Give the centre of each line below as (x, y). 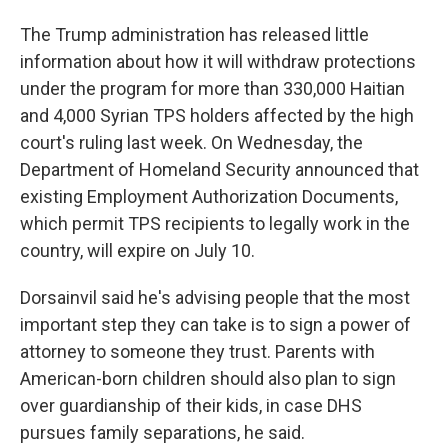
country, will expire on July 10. (137, 250)
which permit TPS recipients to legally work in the (215, 223)
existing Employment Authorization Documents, (209, 196)
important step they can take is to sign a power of (215, 324)
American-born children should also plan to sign (208, 378)
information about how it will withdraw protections (218, 61)
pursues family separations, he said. (162, 432)
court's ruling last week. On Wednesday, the (191, 142)
